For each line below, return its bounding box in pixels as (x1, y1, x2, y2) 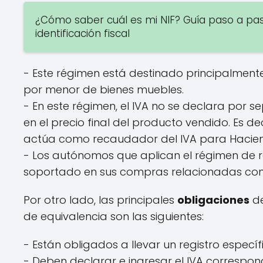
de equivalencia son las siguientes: (23, 209, 204, 224)
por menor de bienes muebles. (23, 82, 184, 97)
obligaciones (177, 193, 249, 207)
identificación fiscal (35, 26, 130, 41)
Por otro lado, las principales (23, 193, 177, 207)
